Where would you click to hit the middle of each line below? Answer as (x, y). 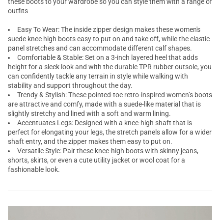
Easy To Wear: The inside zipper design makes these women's (109, 29)
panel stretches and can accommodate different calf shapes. (100, 48)
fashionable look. (34, 169)
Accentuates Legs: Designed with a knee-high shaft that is (105, 123)
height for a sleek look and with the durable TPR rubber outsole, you (110, 67)
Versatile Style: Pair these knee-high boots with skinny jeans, (108, 151)
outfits (18, 11)
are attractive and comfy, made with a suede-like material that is (104, 104)
